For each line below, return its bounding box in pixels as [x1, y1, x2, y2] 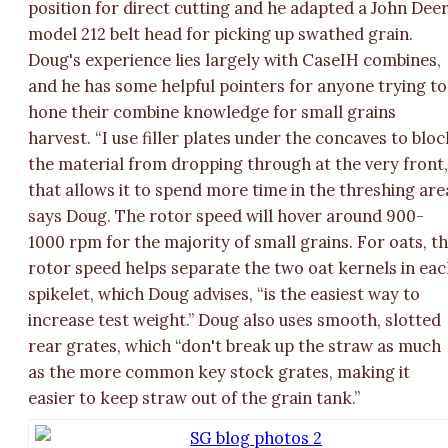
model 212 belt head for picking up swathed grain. [28, 23, 414, 44]
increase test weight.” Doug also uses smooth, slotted [28, 309, 442, 330]
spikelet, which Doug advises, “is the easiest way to [28, 283, 421, 304]
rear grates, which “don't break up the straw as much [28, 335, 442, 356]
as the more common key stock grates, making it [28, 361, 411, 382]
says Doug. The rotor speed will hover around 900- [28, 205, 425, 226]
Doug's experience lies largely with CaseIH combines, [28, 49, 442, 70]
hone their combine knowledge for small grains [28, 101, 397, 122]
